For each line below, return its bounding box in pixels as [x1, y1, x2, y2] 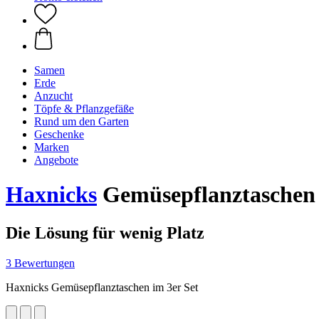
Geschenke [34, 128, 84, 140]
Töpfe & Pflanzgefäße [34, 103, 134, 115]
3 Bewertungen [6, 256, 75, 269]
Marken [34, 141, 69, 153]
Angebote [34, 154, 78, 166]
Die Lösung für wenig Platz [6, 223, 204, 242]
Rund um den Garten [34, 115, 129, 127]
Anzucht [34, 90, 73, 102]
